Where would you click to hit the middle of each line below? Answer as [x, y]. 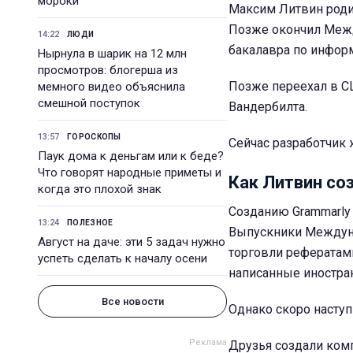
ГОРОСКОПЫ [94, 137]
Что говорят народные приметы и [130, 173]
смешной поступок [89, 103]
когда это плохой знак [100, 189]
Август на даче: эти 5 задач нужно [132, 242]
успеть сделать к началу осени [123, 258]
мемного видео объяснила [111, 87]
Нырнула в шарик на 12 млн [112, 54]
